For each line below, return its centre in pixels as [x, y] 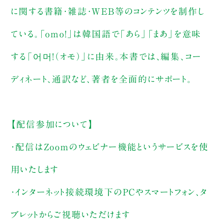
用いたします [35, 170]
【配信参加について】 [52, 124]
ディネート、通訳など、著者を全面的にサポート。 [101, 79]
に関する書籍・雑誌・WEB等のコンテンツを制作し [108, 12]
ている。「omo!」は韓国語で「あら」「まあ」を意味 [106, 34]
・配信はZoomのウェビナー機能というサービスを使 [110, 147]
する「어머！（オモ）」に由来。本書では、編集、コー [106, 57]
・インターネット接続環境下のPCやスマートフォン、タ [110, 192]
